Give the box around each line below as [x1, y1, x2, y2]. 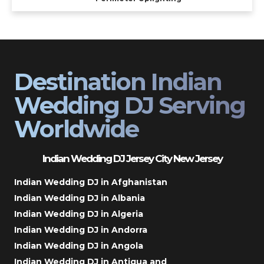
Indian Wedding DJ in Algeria [14, 208, 143, 219]
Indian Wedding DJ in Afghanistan [14, 176, 167, 187]
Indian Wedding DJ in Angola [14, 240, 143, 251]
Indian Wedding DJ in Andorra [14, 224, 147, 235]
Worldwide [14, 114, 138, 143]
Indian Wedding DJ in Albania [14, 192, 145, 203]
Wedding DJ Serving [14, 90, 245, 120]
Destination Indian [14, 67, 222, 96]
